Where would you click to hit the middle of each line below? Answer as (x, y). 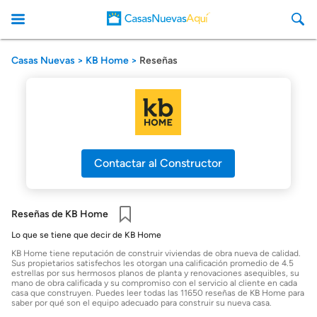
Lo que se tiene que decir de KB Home (86, 235)
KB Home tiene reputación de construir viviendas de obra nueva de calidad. (156, 253)
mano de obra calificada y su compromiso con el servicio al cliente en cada (154, 283)
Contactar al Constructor (158, 163)
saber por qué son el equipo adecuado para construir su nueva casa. (142, 302)
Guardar (134, 231)
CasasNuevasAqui (152, 123)
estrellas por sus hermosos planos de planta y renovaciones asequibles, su (155, 273)
